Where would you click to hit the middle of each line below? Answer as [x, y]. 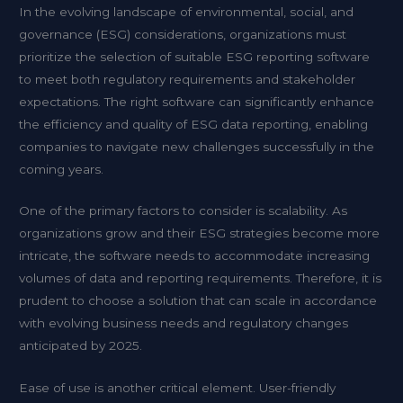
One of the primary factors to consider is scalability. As [184, 211]
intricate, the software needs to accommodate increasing [195, 256]
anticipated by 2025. [81, 346]
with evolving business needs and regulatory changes [184, 323]
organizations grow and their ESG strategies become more [200, 233]
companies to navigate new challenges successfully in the [197, 146]
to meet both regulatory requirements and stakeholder [188, 79]
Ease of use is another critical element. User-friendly [178, 388]
